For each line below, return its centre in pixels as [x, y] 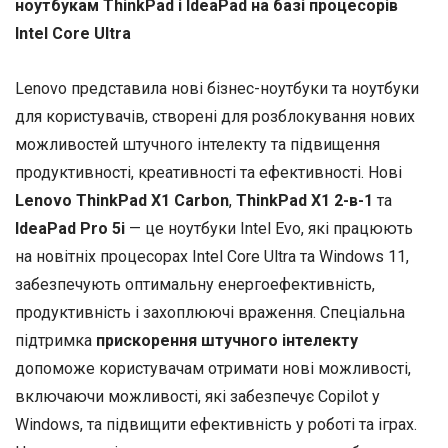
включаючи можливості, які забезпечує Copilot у [197, 396]
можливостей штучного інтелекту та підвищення [197, 144]
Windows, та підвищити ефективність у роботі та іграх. [216, 424]
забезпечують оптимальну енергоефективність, [195, 284]
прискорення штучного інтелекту [227, 340]
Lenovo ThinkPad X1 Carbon [122, 200]
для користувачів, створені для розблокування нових [215, 116]
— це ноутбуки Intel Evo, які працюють [269, 228]
